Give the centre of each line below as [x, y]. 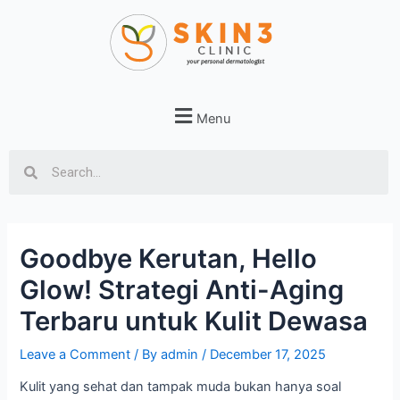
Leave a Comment [75, 354]
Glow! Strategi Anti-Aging [182, 289]
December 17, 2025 [268, 354]
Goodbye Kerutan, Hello [169, 258]
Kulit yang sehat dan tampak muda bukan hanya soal [181, 387]
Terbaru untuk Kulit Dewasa [194, 321]
